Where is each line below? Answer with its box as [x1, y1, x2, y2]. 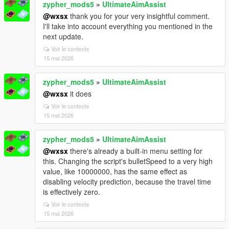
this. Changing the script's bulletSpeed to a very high [43, 156, 213, 166]
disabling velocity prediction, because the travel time [43, 176, 211, 187]
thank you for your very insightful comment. [68, 11, 210, 21]
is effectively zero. [43, 187, 100, 197]
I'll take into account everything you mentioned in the [43, 21, 213, 31]
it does [68, 88, 91, 99]
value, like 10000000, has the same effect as [43, 166, 187, 176]
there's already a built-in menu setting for [68, 146, 202, 156]
